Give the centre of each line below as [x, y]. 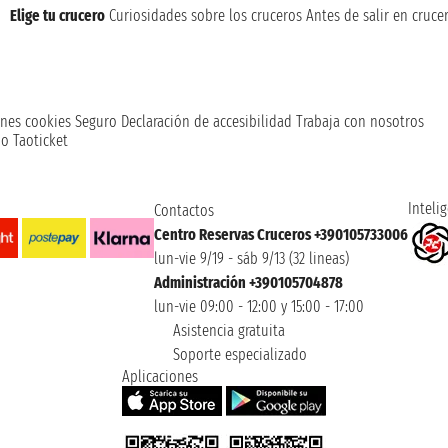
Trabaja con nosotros [360, 121]
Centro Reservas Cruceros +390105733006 [280, 234]
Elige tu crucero [57, 15]
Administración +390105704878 [248, 282]
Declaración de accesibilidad [206, 121]
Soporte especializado [237, 354]
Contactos [183, 210]
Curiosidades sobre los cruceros [205, 15]
